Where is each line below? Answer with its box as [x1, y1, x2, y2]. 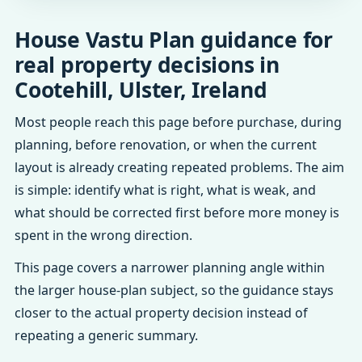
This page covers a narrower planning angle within [15, 259, 325, 276]
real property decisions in [15, 50, 280, 79]
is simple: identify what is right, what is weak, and [15, 181, 316, 199]
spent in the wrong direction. [15, 226, 192, 244]
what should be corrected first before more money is [15, 204, 339, 221]
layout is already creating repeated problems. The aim [15, 158, 344, 176]
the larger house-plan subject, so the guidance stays [15, 281, 334, 299]
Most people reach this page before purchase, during [15, 113, 342, 131]
